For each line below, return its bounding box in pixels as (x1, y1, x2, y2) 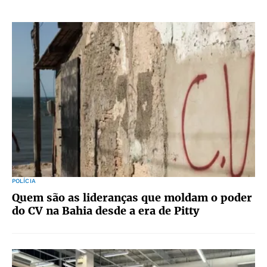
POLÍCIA (12, 178, 36, 184)
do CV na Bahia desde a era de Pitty (12, 204, 199, 218)
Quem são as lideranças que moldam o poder (12, 191, 252, 204)
